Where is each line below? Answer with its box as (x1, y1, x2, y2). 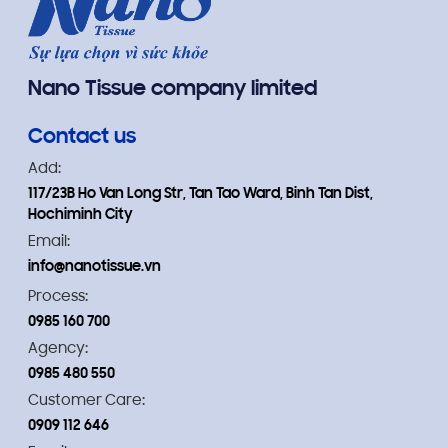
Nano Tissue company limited (27, 78, 317, 101)
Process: (27, 289, 88, 305)
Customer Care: (27, 393, 145, 409)
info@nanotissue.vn (27, 259, 161, 275)
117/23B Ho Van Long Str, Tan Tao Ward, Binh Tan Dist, (27, 186, 373, 202)
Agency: (27, 341, 88, 357)
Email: (27, 234, 70, 250)
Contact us (27, 126, 136, 149)
